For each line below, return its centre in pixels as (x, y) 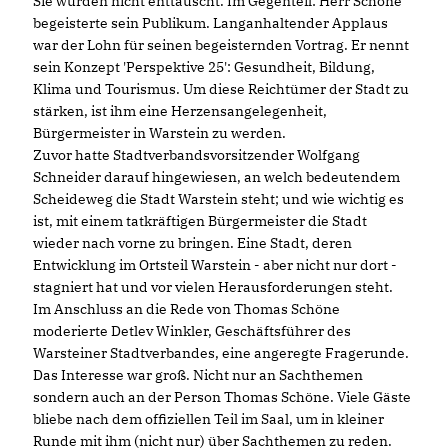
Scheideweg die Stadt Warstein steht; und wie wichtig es (218, 199)
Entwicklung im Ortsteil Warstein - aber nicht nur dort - (215, 265)
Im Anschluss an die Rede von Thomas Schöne (186, 309)
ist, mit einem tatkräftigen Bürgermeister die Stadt (200, 221)
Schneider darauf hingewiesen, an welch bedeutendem (216, 177)
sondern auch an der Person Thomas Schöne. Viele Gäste (222, 397)
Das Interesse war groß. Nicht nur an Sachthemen (198, 375)
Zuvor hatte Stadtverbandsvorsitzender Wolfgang (196, 155)
